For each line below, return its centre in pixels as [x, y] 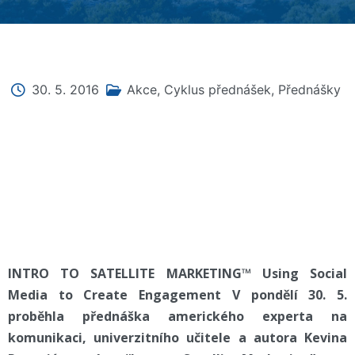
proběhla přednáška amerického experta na [177, 316]
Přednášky [309, 90]
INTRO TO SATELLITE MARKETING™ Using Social [177, 273]
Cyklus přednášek [218, 90]
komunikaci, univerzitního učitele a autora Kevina [177, 338]
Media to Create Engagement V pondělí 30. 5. [177, 295]
